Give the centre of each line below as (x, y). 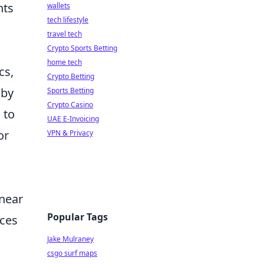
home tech (65, 62)
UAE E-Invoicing (73, 119)
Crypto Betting (71, 76)
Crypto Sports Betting (82, 48)
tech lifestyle (68, 20)
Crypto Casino (70, 105)
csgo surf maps (72, 253)
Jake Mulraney (70, 239)
